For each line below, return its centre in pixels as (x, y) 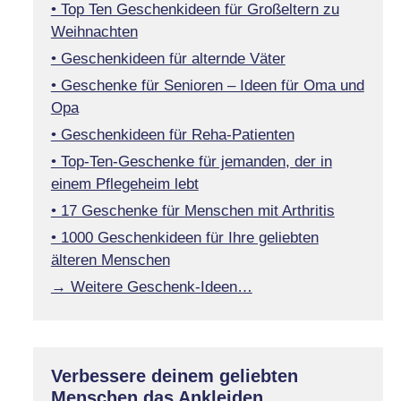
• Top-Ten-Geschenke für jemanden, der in (191, 161)
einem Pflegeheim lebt (124, 183)
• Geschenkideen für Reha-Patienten (172, 134)
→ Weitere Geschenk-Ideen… (151, 286)
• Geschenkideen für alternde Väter (168, 58)
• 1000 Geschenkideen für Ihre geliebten (184, 237)
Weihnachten (94, 31)
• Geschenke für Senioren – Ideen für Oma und (207, 85)
